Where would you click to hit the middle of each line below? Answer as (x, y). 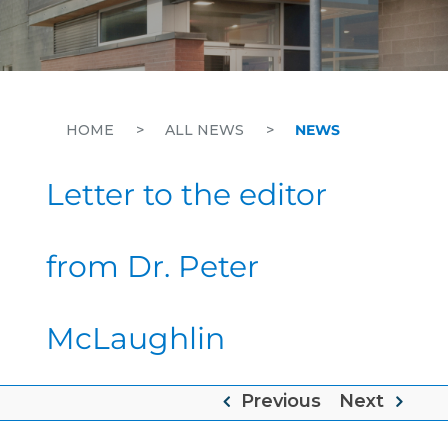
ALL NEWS (204, 130)
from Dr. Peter (152, 266)
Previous (281, 401)
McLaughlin (135, 338)
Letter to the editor (186, 194)
